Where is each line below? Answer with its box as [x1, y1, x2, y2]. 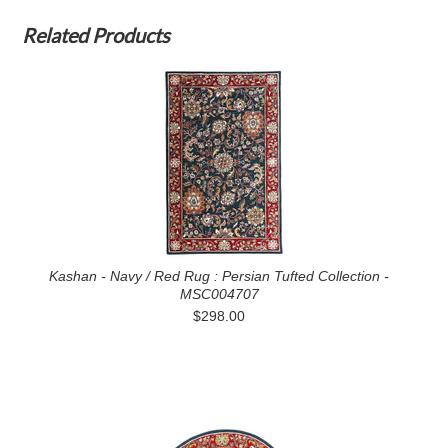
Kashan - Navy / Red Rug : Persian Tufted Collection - [49, 268, 389, 284]
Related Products [22, 23, 171, 47]
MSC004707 [179, 286, 259, 302]
